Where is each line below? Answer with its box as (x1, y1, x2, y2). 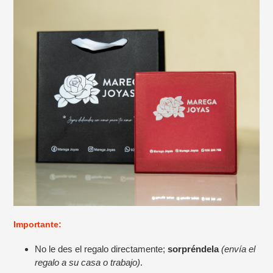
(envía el (221, 244, 255, 255)
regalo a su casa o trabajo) (35, 257, 140, 268)
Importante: (13, 219, 62, 229)
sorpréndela (168, 244, 219, 255)
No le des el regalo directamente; (35, 244, 168, 255)
